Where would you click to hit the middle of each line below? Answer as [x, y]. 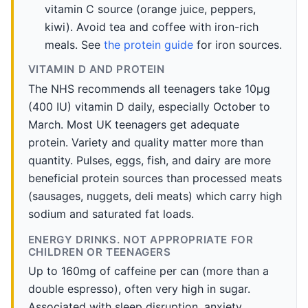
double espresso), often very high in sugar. [139, 289]
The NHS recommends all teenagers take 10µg [149, 88]
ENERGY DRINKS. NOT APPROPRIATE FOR [141, 239]
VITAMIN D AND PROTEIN [96, 69]
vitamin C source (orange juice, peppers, [150, 9]
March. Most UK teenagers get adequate [133, 124]
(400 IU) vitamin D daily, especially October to [149, 106]
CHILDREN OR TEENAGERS [99, 252]
